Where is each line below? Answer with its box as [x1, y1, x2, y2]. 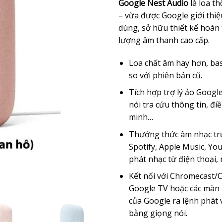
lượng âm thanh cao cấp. [118, 34, 210, 46]
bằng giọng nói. [128, 208, 187, 219]
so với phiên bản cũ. [128, 69, 202, 81]
